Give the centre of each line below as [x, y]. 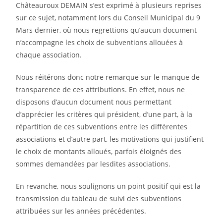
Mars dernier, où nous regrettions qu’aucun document [107, 30]
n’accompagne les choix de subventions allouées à [100, 43]
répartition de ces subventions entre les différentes [102, 127]
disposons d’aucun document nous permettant [94, 102]
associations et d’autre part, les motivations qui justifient [110, 139]
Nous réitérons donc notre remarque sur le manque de [108, 77]
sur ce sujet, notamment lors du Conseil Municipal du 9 [108, 18]
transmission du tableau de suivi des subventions [99, 199]
